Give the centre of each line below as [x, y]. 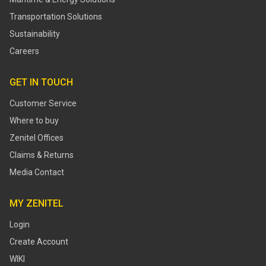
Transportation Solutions [56, 17]
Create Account [39, 242]
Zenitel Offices [37, 138]
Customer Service [43, 104]
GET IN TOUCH [41, 83]
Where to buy [34, 121]
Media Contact [37, 172]
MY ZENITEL [37, 204]
